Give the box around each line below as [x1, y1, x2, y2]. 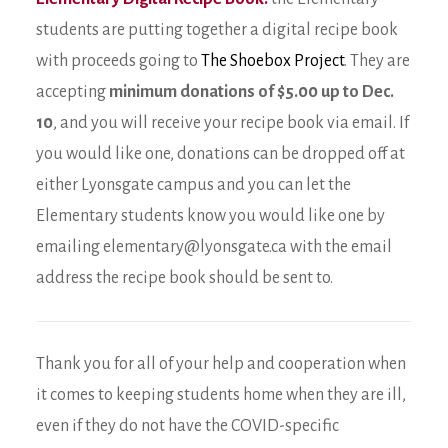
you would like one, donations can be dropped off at [36, 145, 405, 163]
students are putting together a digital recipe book [36, 21, 398, 39]
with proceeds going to [36, 52, 201, 70]
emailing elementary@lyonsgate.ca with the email [36, 238, 392, 256]
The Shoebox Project [201, 52, 344, 70]
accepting [36, 83, 109, 101]
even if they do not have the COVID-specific [36, 417, 339, 435]
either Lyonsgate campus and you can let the [36, 176, 351, 194]
